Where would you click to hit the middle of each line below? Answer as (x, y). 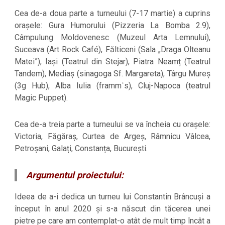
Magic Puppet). (41, 98)
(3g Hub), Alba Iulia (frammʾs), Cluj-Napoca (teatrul (113, 86)
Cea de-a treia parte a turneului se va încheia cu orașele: (113, 124)
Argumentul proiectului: (75, 175)
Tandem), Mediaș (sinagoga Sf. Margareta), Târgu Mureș (113, 74)
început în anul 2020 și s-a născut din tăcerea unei (113, 209)
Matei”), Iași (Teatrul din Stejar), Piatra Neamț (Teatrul (113, 62)
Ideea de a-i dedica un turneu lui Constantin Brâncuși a (113, 197)
